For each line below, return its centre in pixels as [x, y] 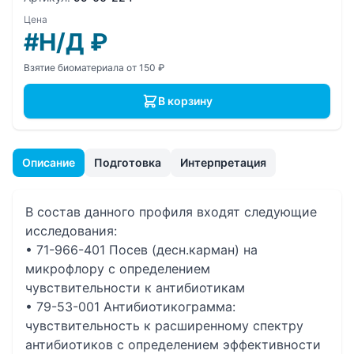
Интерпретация [223, 162]
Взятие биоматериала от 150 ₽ [94, 68]
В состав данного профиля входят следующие [171, 212]
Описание [49, 162]
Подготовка [128, 162]
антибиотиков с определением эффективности [173, 345]
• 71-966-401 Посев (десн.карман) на [141, 250]
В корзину [185, 101]
